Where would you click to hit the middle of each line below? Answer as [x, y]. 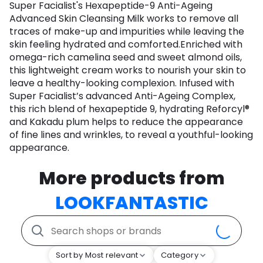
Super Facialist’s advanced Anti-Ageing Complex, [122, 96]
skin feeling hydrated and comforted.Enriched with [126, 45]
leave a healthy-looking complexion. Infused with [122, 83]
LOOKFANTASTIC [131, 203]
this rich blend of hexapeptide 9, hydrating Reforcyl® [129, 109]
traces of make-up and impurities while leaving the [127, 32]
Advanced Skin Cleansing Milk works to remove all [124, 19]
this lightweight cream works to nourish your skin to [128, 70]
